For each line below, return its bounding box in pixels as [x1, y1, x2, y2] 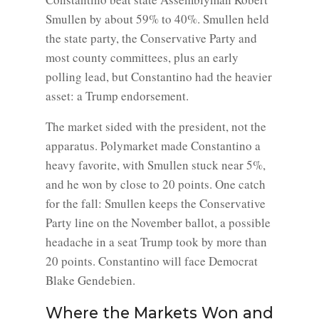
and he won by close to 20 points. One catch [46, 176, 266, 192]
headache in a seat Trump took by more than [46, 234, 267, 250]
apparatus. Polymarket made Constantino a [46, 137, 261, 154]
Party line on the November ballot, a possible [46, 214, 271, 231]
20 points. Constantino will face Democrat [46, 253, 258, 269]
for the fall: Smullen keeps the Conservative [46, 195, 266, 211]
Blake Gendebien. [46, 272, 135, 288]
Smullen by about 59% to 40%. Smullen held [46, 11, 269, 27]
